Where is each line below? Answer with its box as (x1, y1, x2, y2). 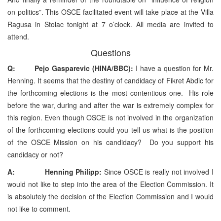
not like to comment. (7, 203, 71, 214)
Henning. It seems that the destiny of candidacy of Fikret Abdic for (7, 75, 214, 85)
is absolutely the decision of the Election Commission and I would (7, 191, 214, 201)
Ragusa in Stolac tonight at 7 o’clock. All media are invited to (7, 19, 214, 29)
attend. (7, 31, 29, 41)
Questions (90, 45, 131, 59)
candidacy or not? (7, 149, 63, 159)
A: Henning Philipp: (7, 166, 104, 177)
